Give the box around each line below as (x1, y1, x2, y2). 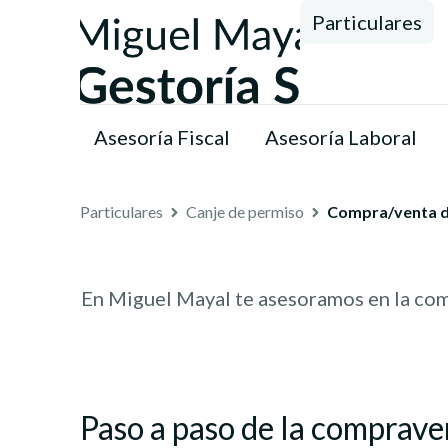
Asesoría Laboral (265, 125, 417, 149)
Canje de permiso (186, 202, 304, 221)
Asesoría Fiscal (94, 125, 230, 149)
